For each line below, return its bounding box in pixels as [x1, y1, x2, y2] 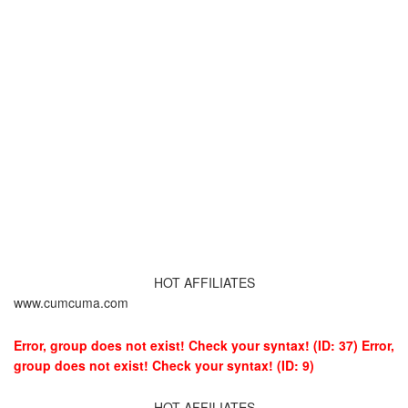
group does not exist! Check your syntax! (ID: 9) [14, 355, 314, 374]
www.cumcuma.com [14, 293, 128, 312]
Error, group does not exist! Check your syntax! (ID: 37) [14, 335, 358, 354]
